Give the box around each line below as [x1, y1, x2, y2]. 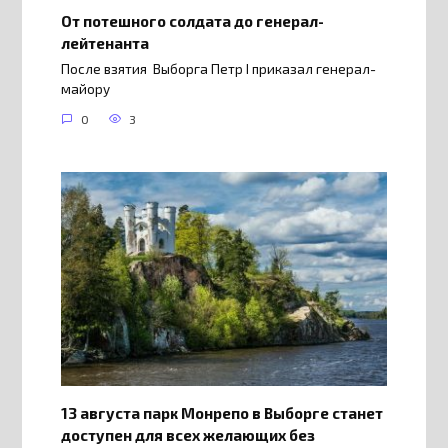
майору [60, 81, 110, 98]
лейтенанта [60, 33, 149, 52]
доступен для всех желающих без [60, 425, 315, 444]
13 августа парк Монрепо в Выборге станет [60, 403, 383, 422]
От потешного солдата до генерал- [60, 11, 324, 30]
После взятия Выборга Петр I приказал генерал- [60, 61, 376, 78]
